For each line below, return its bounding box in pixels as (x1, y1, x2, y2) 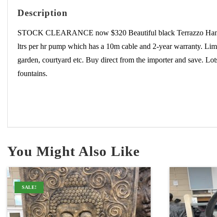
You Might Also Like (7, 143, 140, 159)
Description (17, 7, 68, 18)
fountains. (17, 69, 47, 77)
